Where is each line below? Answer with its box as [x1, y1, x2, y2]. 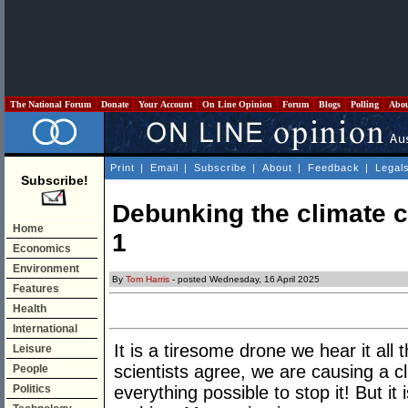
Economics [13, 242, 71, 255]
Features [13, 282, 59, 295]
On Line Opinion [199, 99, 275, 109]
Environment [13, 262, 79, 275]
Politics [13, 382, 51, 395]
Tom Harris [126, 274, 169, 285]
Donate [98, 99, 131, 109]
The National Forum [7, 99, 94, 109]
